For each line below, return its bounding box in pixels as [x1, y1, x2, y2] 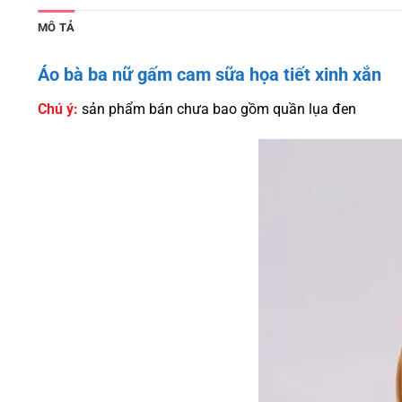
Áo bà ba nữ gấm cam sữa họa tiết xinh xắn [38, 64, 381, 86]
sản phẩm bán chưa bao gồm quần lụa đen [78, 100, 356, 118]
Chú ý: [38, 100, 78, 118]
